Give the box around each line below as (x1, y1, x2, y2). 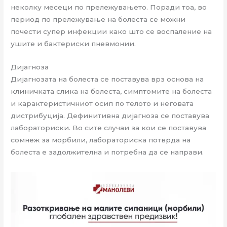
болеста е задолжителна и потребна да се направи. (11, 148, 204, 157)
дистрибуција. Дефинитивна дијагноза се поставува (11, 111, 210, 120)
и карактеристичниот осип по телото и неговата (11, 99, 194, 108)
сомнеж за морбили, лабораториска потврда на (11, 136, 191, 144)
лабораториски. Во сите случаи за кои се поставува (11, 124, 207, 132)
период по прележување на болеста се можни (11, 15, 186, 24)
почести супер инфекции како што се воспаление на (11, 27, 212, 36)
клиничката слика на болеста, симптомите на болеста (11, 87, 212, 96)
